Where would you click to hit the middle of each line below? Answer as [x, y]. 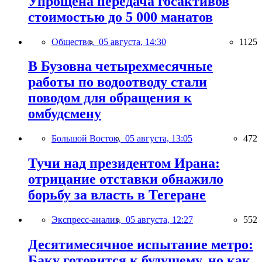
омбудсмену [65, 114]
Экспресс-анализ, [89, 220]
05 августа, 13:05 [159, 139]
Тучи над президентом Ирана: [124, 163]
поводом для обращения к [110, 98]
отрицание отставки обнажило [126, 179]
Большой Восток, [88, 139]
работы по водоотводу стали [118, 82]
